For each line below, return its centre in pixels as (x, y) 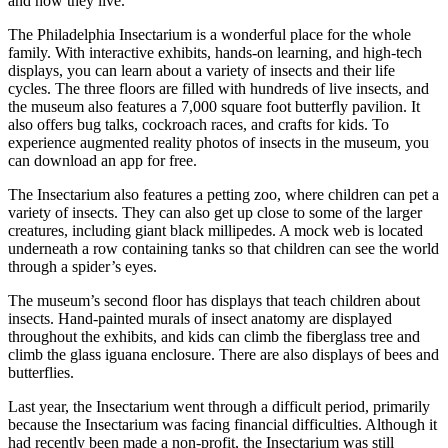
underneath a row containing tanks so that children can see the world (223, 248)
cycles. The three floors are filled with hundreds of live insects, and (218, 88)
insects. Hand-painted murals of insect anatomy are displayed (200, 318)
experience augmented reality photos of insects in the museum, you (218, 142)
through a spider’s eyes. (82, 266)
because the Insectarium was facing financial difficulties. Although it (222, 424)
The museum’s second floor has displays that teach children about (214, 300)
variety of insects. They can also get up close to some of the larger (215, 212)
